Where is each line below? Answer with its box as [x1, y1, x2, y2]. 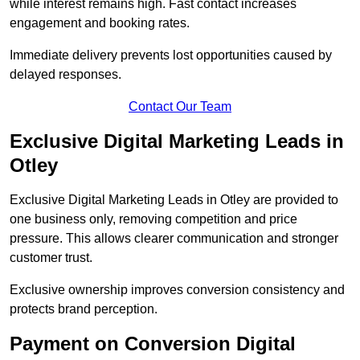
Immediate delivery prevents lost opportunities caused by [10, 48, 332, 63]
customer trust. [10, 251, 92, 265]
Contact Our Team [129, 100, 231, 114]
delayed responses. [10, 67, 121, 82]
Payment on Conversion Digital [10, 333, 296, 355]
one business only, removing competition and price [10, 212, 297, 227]
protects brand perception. [10, 302, 157, 317]
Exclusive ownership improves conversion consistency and [10, 283, 345, 297]
